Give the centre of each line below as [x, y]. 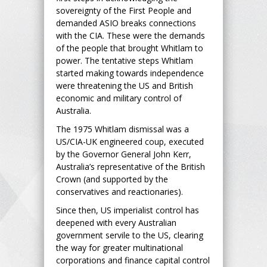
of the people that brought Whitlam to [130, 48]
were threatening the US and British [125, 85]
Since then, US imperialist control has [128, 210]
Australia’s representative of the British [131, 166]
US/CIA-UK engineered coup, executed [130, 141]
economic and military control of [119, 98]
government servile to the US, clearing [130, 235]
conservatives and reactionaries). [119, 191]
